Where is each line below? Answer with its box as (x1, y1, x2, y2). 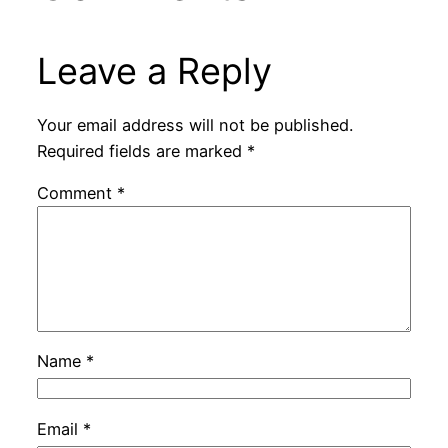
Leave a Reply (36, 48, 272, 93)
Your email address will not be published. (36, 114, 353, 135)
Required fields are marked (36, 140, 247, 161)
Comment (36, 183, 117, 204)
